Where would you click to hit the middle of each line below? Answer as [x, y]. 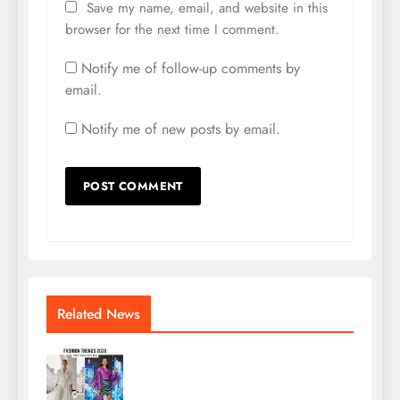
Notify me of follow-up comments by [191, 68]
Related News [99, 313]
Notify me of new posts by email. [181, 129]
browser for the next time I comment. [172, 29]
